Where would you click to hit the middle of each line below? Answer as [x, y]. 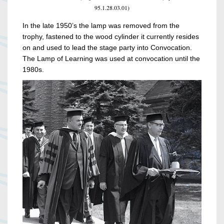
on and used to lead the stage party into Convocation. [107, 48]
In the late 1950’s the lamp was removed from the [101, 26]
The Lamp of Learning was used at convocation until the [111, 59]
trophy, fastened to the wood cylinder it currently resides [111, 37]
